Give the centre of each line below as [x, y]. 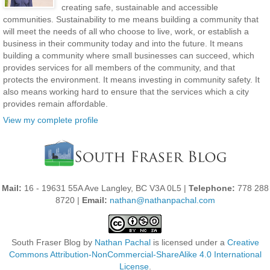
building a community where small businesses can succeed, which [129, 55]
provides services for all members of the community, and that [119, 67]
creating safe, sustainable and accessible [140, 7]
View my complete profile [51, 120]
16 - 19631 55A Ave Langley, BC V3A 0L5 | [105, 188]
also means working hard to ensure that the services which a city [126, 91]
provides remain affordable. [55, 103]
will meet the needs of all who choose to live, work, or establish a [126, 31]
